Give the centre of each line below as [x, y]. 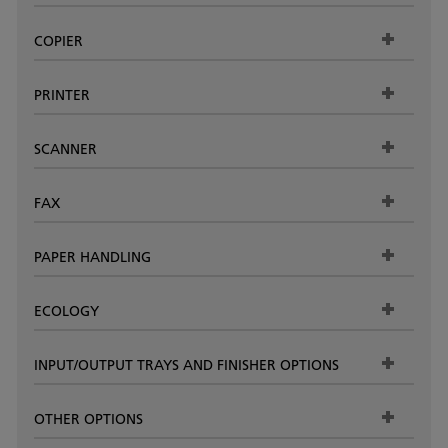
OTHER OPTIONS [88, 418]
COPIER [58, 40]
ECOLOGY [66, 310]
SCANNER [65, 148]
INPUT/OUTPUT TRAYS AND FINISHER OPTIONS [186, 364]
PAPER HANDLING [92, 256]
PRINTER [62, 94]
